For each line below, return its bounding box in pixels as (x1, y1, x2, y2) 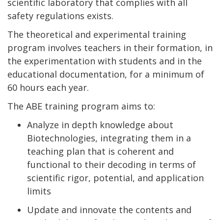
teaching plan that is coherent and (27, 145, 174, 158)
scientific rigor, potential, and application (27, 172, 204, 184)
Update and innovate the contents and (27, 203, 192, 216)
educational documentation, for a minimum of (7, 68, 204, 81)
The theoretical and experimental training (7, 28, 186, 41)
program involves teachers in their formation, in (7, 42, 213, 54)
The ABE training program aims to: (7, 100, 155, 112)
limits (27, 185, 51, 197)
